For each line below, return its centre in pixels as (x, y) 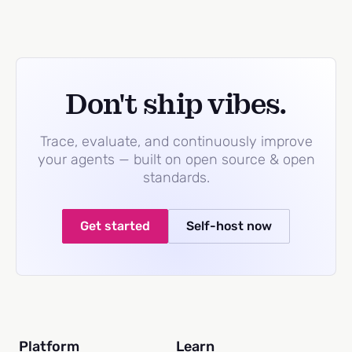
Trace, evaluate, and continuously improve (176, 141)
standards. (176, 178)
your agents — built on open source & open (176, 159)
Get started (115, 226)
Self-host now (229, 226)
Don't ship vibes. (176, 104)
